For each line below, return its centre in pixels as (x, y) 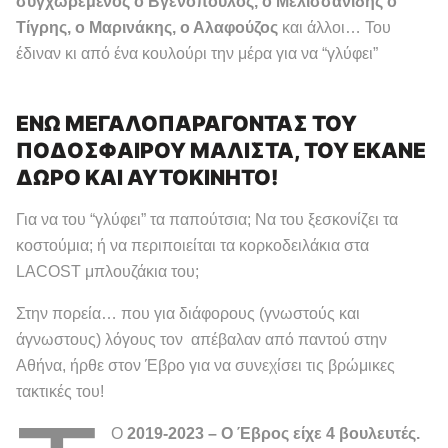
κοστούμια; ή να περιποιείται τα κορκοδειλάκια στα (192, 245)
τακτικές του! (60, 391)
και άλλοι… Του (336, 27)
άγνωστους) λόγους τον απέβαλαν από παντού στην (201, 339)
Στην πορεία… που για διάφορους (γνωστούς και (188, 313)
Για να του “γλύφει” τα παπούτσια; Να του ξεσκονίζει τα (207, 219)
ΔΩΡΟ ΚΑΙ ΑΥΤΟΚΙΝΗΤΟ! (147, 176)
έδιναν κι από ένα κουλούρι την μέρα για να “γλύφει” (197, 53)
